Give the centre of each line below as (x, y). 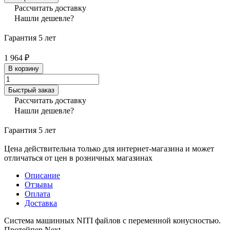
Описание (42, 175)
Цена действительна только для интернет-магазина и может (109, 148)
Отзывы (39, 184)
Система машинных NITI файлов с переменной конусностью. (112, 220)
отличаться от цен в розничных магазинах (78, 158)
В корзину (24, 68)
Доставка (41, 203)
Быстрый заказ (31, 90)
